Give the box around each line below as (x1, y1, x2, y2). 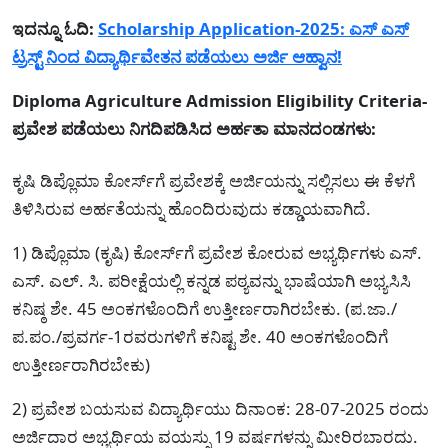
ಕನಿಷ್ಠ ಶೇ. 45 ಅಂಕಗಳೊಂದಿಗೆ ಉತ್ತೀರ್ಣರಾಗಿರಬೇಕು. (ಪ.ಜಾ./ (12, 296, 397, 320)
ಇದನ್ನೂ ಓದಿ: (12, 16, 94, 40)
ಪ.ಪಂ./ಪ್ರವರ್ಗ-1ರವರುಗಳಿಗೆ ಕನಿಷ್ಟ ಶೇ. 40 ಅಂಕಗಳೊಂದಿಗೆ (12, 324, 388, 348)
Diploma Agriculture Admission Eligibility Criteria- (12, 88, 427, 112)
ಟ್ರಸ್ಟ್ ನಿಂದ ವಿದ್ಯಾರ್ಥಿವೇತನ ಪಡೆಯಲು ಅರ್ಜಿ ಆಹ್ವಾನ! (12, 44, 342, 68)
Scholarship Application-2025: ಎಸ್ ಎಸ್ (98, 16, 409, 40)
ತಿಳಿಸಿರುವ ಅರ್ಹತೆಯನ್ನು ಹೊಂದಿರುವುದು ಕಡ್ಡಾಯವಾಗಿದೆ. (12, 196, 371, 220)
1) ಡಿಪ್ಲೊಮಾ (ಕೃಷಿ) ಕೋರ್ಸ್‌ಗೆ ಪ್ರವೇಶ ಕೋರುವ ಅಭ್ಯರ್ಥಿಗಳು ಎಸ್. (12, 240, 422, 264)
